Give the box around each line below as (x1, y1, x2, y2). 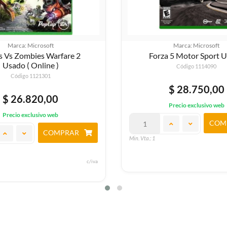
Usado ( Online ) (2, 60, 59, 70)
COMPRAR (43, 128, 80, 137)
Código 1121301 (10, 72, 51, 80)
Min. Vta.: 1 (129, 135, 155, 142)
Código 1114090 (176, 63, 217, 70)
